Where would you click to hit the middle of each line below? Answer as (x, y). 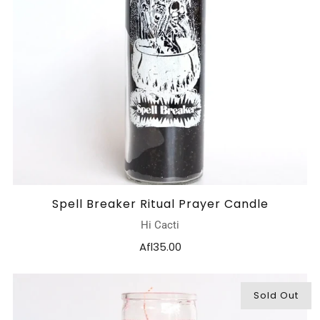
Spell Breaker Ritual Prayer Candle (160, 204)
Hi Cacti (160, 225)
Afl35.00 (160, 247)
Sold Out (276, 296)
